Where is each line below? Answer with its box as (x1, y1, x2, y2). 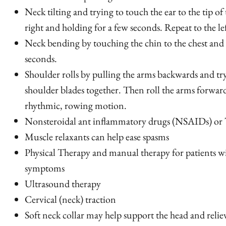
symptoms (25, 161, 65, 175)
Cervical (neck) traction (25, 193, 116, 206)
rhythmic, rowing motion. (25, 99, 127, 112)
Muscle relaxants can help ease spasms (25, 130, 169, 143)
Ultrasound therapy (25, 177, 101, 190)
